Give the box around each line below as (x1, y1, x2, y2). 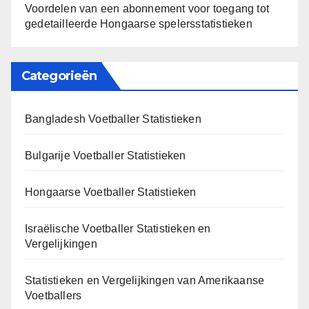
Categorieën (21, 68, 97, 84)
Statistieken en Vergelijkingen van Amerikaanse (25, 275, 265, 287)
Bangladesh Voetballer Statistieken (25, 113, 201, 126)
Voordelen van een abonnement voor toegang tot (25, 2, 270, 14)
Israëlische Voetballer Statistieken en (25, 223, 211, 235)
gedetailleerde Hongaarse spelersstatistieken (25, 17, 252, 30)
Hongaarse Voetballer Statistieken (25, 186, 197, 199)
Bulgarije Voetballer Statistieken (25, 150, 186, 162)
